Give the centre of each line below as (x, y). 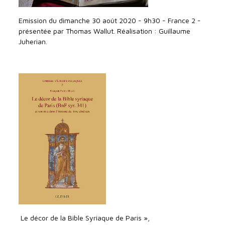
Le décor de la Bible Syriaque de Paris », (84, 217)
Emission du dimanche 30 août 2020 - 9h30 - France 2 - (110, 20)
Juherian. (33, 41)
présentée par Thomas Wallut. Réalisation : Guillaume (105, 31)
